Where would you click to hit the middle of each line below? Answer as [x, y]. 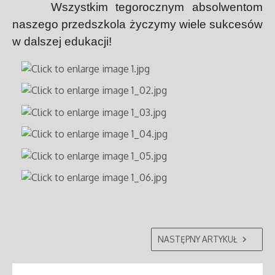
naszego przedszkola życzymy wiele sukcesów [137, 24]
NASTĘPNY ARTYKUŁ [197, 239]
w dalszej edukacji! [62, 41]
